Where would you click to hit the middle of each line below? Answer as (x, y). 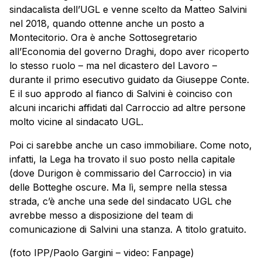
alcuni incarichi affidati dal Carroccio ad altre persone (127, 107)
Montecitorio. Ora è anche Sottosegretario (103, 37)
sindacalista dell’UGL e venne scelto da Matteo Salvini (128, 9)
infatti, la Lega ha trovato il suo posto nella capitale (122, 159)
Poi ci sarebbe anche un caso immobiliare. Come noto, (131, 145)
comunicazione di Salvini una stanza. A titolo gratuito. (128, 229)
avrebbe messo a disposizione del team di (101, 215)
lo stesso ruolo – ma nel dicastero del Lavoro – (113, 65)
